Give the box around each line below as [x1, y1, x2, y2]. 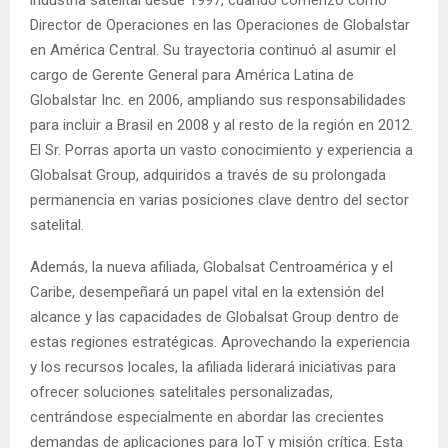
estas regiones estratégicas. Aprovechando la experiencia [30, 332, 410, 351]
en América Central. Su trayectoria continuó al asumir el [30, 40, 396, 59]
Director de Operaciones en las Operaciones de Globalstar [30, 15, 410, 34]
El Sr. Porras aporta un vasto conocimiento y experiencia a [30, 140, 413, 159]
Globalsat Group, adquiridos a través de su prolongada [30, 165, 386, 184]
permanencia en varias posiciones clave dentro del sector [30, 190, 409, 209]
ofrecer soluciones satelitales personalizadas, [30, 382, 333, 401]
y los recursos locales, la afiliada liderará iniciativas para [30, 357, 396, 376]
